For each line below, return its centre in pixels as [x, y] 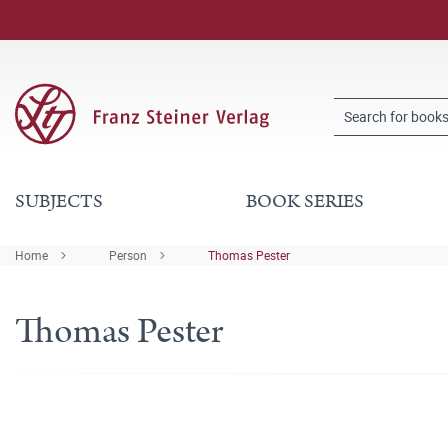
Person [128, 255]
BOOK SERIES [304, 201]
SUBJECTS [59, 201]
